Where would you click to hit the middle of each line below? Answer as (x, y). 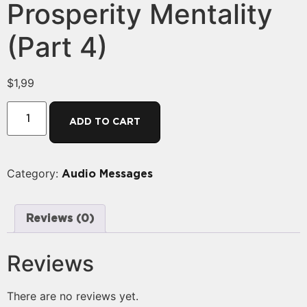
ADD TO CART (105, 122)
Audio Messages (107, 174)
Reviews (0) (60, 218)
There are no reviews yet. (73, 296)
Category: (34, 173)
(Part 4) (57, 47)
